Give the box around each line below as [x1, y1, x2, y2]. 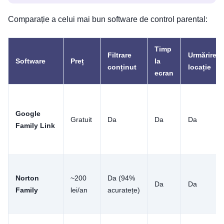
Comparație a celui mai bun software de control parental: [8, 14, 207, 23]
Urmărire [188, 50, 216, 59]
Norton [15, 173, 39, 182]
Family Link [15, 121, 55, 129]
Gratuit [70, 115, 92, 123]
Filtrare [107, 50, 131, 59]
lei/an [70, 185, 87, 194]
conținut [107, 62, 136, 71]
